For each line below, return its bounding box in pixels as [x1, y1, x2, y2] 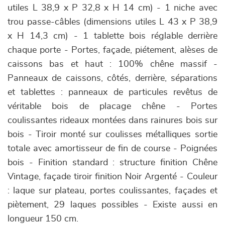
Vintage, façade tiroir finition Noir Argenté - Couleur [8, 172, 217, 181]
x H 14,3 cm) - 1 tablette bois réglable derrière [8, 32, 217, 41]
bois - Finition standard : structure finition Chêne [8, 158, 217, 167]
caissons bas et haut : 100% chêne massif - [8, 60, 217, 69]
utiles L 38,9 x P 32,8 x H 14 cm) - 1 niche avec [8, 4, 217, 13]
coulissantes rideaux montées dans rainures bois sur [8, 116, 217, 125]
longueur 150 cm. [8, 214, 78, 223]
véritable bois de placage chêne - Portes [8, 102, 217, 111]
